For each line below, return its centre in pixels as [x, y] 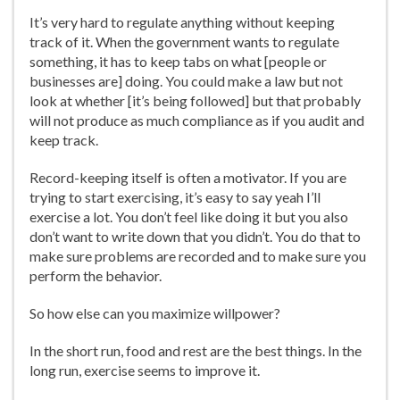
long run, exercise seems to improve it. [145, 370]
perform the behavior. [96, 275]
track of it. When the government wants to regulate [184, 42]
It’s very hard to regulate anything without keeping [182, 22]
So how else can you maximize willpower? [155, 313]
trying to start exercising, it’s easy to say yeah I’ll [175, 197]
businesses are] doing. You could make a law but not [186, 81]
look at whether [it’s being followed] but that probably [195, 100]
